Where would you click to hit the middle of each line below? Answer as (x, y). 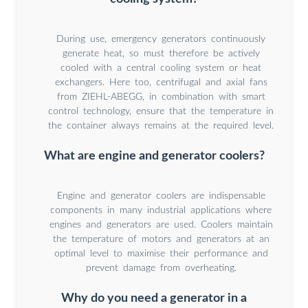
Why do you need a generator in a (154, 298)
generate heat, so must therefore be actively (161, 54)
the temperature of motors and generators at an (161, 240)
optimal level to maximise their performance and (161, 254)
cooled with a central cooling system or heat (161, 68)
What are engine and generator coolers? (154, 156)
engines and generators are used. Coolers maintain (161, 225)
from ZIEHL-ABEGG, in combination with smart (161, 97)
